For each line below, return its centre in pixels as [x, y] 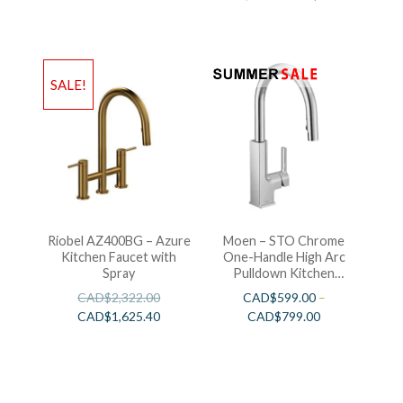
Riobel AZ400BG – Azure [119, 240]
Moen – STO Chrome [284, 240]
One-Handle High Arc [284, 256]
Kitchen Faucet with [119, 256]
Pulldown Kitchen [284, 273]
